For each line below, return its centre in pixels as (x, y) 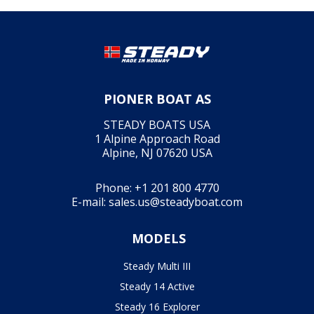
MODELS (157, 238)
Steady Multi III (157, 266)
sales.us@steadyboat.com (176, 202)
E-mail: (90, 202)
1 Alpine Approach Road (157, 138)
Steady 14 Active (157, 286)
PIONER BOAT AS (157, 98)
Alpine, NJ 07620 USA (157, 152)
